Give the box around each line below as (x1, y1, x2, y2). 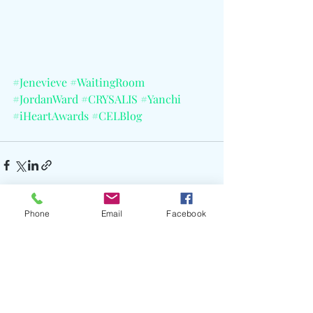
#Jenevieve (13, 75, 67, 90)
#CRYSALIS (81, 92, 138, 107)
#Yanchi (140, 92, 181, 107)
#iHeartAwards (13, 108, 89, 124)
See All (194, 238, 224, 252)
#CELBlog (92, 108, 142, 124)
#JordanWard (13, 92, 78, 107)
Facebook (166, 208, 206, 219)
